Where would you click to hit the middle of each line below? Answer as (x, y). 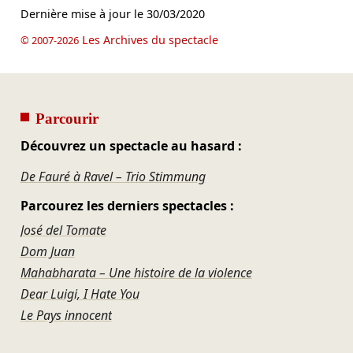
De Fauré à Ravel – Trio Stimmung (113, 177)
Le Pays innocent (66, 316)
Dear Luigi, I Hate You (80, 294)
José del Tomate (63, 230)
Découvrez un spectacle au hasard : (131, 146)
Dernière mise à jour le (83, 13)
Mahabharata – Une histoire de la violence (136, 273)
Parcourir (67, 119)
